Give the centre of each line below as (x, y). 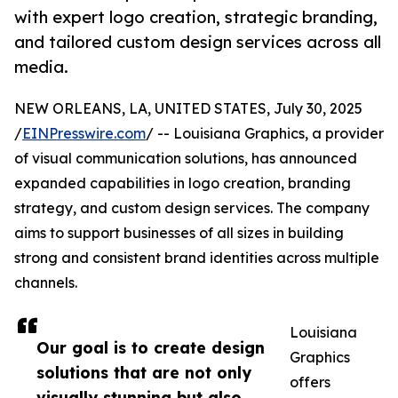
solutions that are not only (144, 373)
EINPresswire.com (84, 134)
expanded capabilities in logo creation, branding (183, 183)
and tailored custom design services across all (198, 42)
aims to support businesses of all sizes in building (179, 233)
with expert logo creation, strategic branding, (196, 17)
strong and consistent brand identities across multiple (197, 258)
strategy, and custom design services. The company (192, 208)
